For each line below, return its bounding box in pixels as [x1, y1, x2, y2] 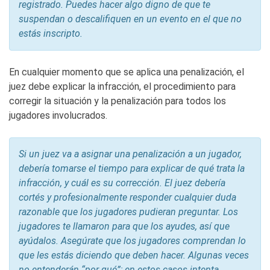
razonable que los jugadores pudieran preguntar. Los [19, 206, 238, 218]
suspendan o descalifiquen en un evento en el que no [19, 13, 242, 25]
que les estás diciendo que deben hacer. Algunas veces [19, 250, 249, 262]
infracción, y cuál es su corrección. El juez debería [19, 177, 225, 189]
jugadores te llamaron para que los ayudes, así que [19, 221, 230, 233]
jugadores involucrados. [9, 110, 107, 122]
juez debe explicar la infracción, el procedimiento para [9, 81, 236, 93]
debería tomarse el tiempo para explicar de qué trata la [19, 163, 245, 175]
